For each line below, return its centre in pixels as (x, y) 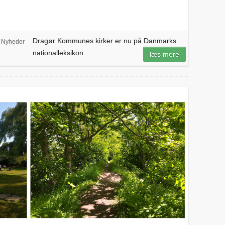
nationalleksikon (58, 53)
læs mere (165, 54)
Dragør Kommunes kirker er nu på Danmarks (104, 41)
